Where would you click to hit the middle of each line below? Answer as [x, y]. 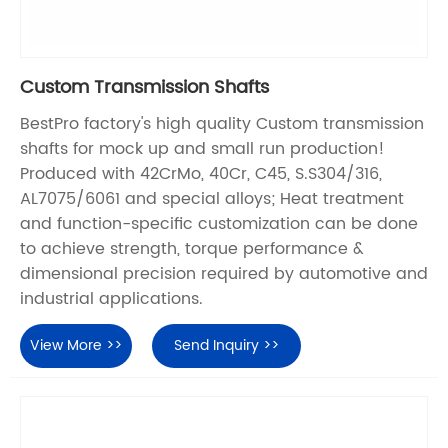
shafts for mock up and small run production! [202, 148]
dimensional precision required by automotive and [224, 273]
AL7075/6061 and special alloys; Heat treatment [212, 198]
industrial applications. [111, 298]
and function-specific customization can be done [219, 223]
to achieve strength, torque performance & [192, 248]
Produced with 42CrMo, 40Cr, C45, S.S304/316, [201, 173]
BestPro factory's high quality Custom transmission [222, 123]
